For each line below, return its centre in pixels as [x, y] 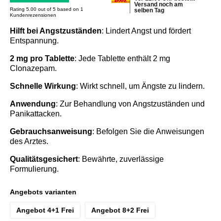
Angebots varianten [43, 192]
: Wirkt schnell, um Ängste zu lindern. [140, 86]
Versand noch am [158, 5]
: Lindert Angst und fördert [146, 31]
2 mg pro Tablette [42, 59]
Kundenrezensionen [33, 15]
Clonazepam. [33, 69]
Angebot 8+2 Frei [120, 210]
